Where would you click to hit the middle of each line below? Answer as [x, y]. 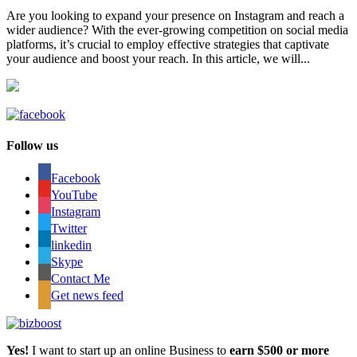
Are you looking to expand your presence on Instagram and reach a [175, 15]
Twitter [69, 229]
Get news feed [87, 296]
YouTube [74, 195]
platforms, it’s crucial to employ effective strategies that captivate [168, 44]
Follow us [32, 146]
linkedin [71, 245]
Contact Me [80, 279]
